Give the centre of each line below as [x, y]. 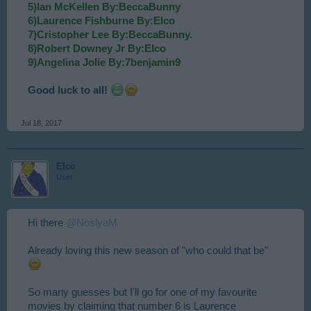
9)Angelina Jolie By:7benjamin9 [104, 62]
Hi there [47, 223]
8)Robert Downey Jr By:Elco [97, 49]
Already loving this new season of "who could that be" [148, 251]
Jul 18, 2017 [41, 123]
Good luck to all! [69, 90]
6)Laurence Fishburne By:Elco [101, 21]
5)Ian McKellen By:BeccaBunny [104, 7]
